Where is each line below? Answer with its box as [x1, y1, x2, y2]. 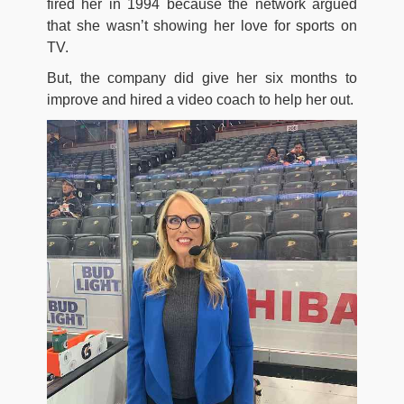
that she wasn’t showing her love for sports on [47, 17, 357, 33]
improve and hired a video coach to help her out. [47, 91, 353, 107]
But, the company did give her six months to [47, 69, 357, 86]
